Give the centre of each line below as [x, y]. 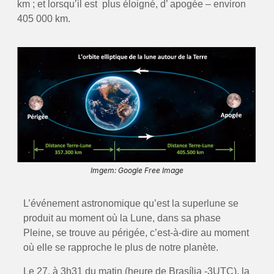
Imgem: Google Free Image [137, 171]
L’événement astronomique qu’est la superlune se [131, 204]
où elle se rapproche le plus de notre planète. [120, 248]
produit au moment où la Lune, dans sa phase [122, 218]
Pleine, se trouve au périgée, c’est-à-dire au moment [136, 233]
